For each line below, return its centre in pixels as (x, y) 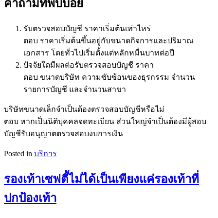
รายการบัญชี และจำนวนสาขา (75, 90)
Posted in (19, 154)
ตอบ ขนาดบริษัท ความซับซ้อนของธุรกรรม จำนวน (109, 77)
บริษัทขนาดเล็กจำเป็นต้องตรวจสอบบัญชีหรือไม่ (84, 109)
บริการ (45, 154)
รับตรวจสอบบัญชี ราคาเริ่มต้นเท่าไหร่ (87, 29)
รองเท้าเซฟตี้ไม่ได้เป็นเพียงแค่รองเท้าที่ (101, 179)
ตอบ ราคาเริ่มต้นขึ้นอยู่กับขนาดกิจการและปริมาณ (109, 41)
